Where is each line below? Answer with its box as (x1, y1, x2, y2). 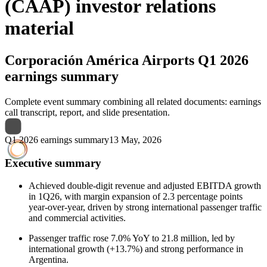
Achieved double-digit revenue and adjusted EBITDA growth (29, 181, 261, 191)
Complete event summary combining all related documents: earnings (5, 96, 261, 107)
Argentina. (29, 254, 69, 265)
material (5, 17, 74, 39)
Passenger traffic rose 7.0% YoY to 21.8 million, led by (29, 233, 235, 244)
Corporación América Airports (5, 52, 194, 68)
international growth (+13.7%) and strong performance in (29, 244, 243, 254)
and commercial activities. (29, 213, 126, 223)
